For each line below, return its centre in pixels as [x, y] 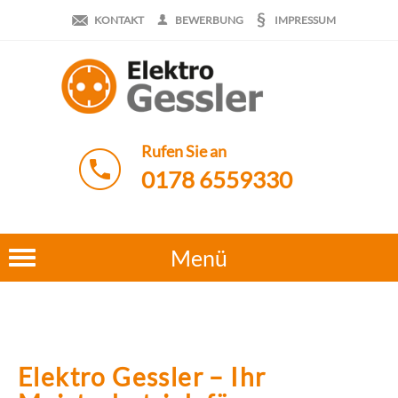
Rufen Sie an [184, 151]
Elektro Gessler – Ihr [142, 377]
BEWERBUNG [209, 20]
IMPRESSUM [305, 20]
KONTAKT [119, 20]
